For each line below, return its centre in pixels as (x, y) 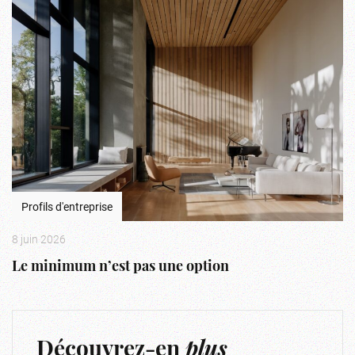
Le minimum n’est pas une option (120, 267)
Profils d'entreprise (67, 206)
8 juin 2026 (39, 239)
